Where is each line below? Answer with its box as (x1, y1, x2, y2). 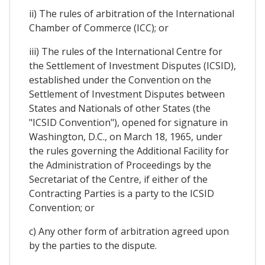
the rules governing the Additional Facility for (29, 144, 229, 158)
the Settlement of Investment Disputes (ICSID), (29, 59, 236, 73)
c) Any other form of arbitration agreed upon (29, 225, 229, 238)
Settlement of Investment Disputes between (29, 88, 225, 101)
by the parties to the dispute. (29, 239, 157, 253)
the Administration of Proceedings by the (29, 159, 211, 172)
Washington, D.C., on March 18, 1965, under (29, 130, 222, 144)
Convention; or (29, 201, 95, 215)
